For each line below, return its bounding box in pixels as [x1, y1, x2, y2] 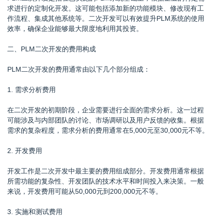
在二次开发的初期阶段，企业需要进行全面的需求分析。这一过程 [7, 106, 204, 114]
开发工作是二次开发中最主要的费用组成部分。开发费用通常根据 [7, 167, 204, 175]
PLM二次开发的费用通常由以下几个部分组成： [7, 65, 150, 73]
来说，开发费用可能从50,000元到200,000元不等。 [7, 187, 162, 195]
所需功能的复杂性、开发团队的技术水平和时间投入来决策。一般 [7, 177, 204, 185]
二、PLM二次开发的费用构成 [7, 45, 96, 53]
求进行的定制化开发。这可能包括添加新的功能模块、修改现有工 [7, 4, 204, 12]
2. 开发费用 [7, 147, 42, 155]
